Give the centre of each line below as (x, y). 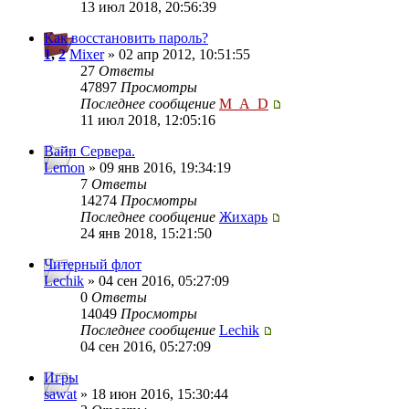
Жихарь (243, 217)
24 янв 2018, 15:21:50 (146, 234)
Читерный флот (93, 265)
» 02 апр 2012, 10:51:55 (177, 55)
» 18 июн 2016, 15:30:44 (152, 394)
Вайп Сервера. (89, 152)
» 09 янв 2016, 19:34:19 (158, 168)
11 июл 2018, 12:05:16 (148, 121)
